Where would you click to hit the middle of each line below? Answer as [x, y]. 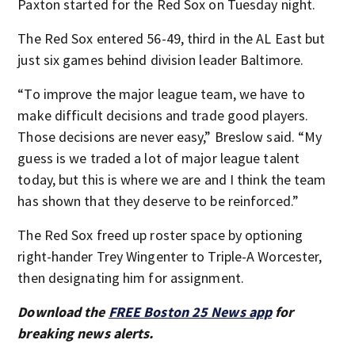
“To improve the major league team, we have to [161, 94]
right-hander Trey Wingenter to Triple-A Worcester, [170, 256]
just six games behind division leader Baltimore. [161, 60]
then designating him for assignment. [131, 278]
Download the [63, 312]
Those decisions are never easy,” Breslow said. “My [170, 137]
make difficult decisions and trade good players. [163, 115]
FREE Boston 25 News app [190, 312]
